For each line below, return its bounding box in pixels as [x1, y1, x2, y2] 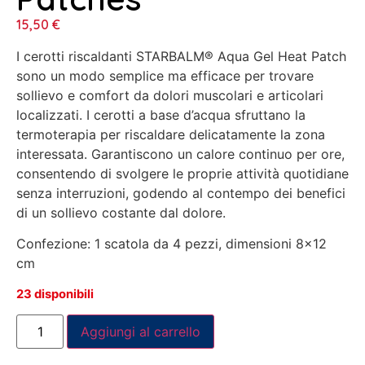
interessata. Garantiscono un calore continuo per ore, [16, 145, 345, 162]
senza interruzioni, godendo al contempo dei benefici [16, 184, 345, 201]
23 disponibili [16, 286, 94, 301]
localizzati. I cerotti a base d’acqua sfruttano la [16, 106, 306, 123]
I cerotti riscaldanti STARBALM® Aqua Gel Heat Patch [16, 47, 346, 64]
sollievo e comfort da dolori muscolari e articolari [16, 86, 323, 103]
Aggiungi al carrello [81, 323, 201, 340]
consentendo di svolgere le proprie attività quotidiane [16, 165, 349, 182]
